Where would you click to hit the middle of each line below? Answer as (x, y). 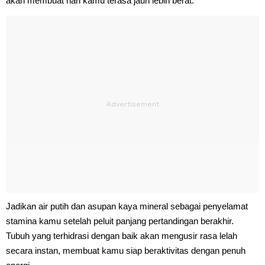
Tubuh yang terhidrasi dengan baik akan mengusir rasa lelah (122, 235)
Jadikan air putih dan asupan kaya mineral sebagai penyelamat (127, 206)
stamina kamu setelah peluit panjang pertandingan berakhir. (120, 221)
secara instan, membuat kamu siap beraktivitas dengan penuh (126, 250)
